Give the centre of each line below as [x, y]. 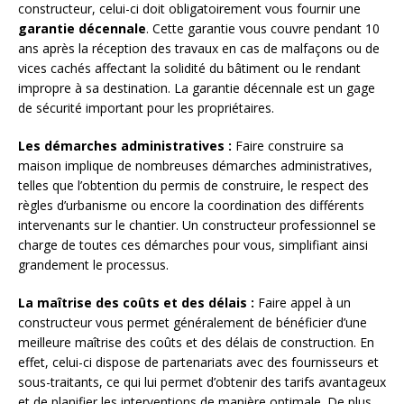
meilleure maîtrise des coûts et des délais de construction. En [196, 343]
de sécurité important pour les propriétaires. [146, 108]
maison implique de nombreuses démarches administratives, [195, 166]
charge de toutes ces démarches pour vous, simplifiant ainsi [193, 245]
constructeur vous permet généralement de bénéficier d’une [193, 323]
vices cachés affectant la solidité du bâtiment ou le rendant [189, 69]
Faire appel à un [303, 303]
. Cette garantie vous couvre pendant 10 [263, 29]
